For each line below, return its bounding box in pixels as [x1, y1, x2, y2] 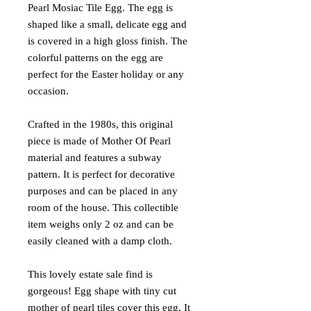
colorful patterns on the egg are [28, 51, 163, 63]
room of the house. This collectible [28, 201, 178, 213]
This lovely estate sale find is [28, 268, 153, 280]
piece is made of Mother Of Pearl [28, 135, 171, 146]
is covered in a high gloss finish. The [28, 35, 187, 47]
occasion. [28, 85, 69, 96]
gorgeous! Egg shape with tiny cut [28, 285, 176, 296]
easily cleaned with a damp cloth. [28, 235, 172, 246]
